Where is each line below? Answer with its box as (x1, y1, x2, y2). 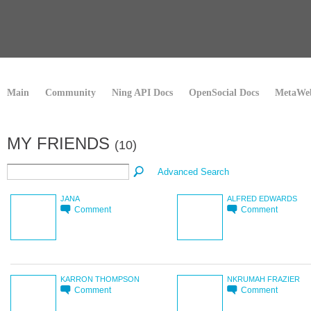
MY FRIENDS (7, 134, 115, 153)
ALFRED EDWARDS (227, 194, 297, 203)
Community (45, 87, 96, 98)
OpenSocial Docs (189, 87, 259, 98)
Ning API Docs (112, 87, 173, 98)
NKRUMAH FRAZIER (227, 274, 300, 283)
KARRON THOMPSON (60, 274, 140, 283)
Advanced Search (158, 166, 230, 177)
